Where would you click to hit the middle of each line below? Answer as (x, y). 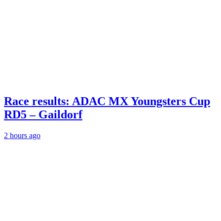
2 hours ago (22, 136)
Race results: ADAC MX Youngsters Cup (107, 101)
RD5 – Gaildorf (43, 115)
